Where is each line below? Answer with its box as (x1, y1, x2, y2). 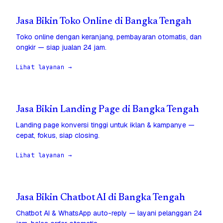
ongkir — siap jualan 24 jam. (16, 43, 107, 52)
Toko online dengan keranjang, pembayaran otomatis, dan (16, 32, 202, 42)
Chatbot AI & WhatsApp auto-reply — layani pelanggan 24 (16, 209, 202, 218)
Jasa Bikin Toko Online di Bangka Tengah (16, 17, 192, 27)
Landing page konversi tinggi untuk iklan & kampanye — (16, 120, 195, 130)
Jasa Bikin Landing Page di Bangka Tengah (16, 105, 199, 115)
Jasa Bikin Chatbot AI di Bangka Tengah (16, 193, 185, 203)
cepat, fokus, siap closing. (16, 131, 100, 140)
